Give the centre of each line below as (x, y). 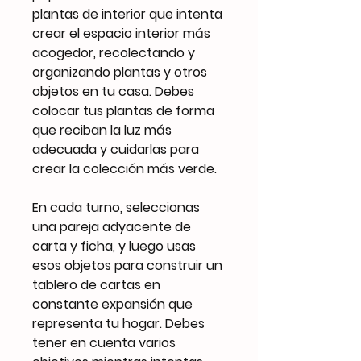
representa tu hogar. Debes (118, 323)
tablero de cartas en (96, 284)
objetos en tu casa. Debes (113, 91)
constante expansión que (112, 304)
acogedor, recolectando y (114, 52)
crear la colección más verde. (126, 168)
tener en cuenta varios (104, 342)
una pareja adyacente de (112, 226)
